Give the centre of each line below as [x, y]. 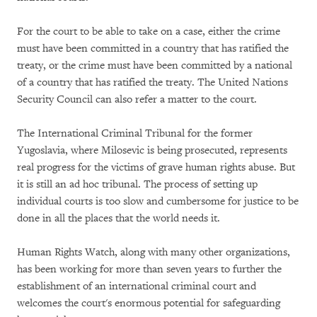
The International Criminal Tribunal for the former [135, 133]
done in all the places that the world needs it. [121, 218]
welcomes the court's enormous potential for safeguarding [149, 303]
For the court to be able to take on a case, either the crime [149, 31]
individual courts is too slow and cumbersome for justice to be [158, 201]
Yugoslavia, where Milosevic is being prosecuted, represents [152, 150]
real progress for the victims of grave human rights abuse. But [156, 167]
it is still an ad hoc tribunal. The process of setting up [137, 184]
